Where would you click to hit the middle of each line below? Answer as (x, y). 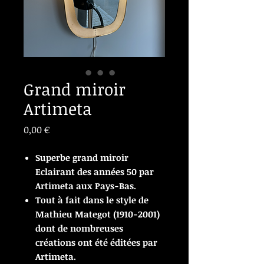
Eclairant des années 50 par (95, 171)
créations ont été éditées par (96, 242)
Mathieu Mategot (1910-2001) (98, 214)
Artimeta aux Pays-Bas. (86, 186)
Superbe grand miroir (82, 157)
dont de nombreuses (79, 228)
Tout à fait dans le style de (92, 200)
